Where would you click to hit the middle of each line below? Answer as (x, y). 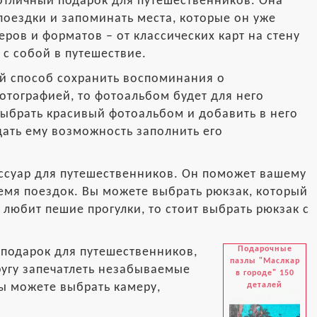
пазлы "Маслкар (265, 261)
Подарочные (265, 249)
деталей (265, 285)
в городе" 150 (265, 273)
